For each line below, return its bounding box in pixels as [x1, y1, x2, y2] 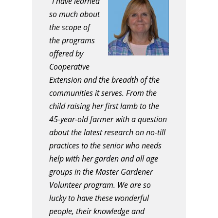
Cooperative [49, 61, 90, 73]
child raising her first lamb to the [49, 101, 159, 112]
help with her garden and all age [49, 153, 158, 164]
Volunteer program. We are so [49, 180, 151, 191]
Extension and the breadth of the [49, 74, 160, 86]
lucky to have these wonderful [49, 193, 149, 204]
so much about [49, 9, 100, 20]
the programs [49, 35, 95, 46]
